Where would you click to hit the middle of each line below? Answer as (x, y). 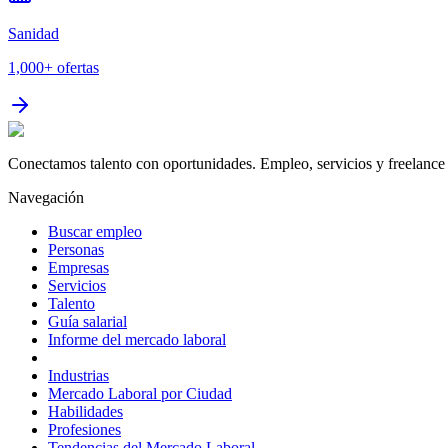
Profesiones (84, 430)
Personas (76, 250)
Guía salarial (87, 322)
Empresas (78, 268)
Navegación (46, 198)
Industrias (78, 376)
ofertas (78, 68)
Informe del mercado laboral (137, 340)
